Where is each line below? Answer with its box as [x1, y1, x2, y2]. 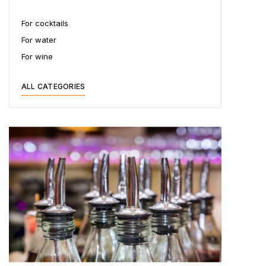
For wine [21, 51, 53, 61]
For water [21, 34, 56, 45]
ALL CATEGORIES [21, 81, 85, 91]
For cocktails [21, 18, 68, 28]
